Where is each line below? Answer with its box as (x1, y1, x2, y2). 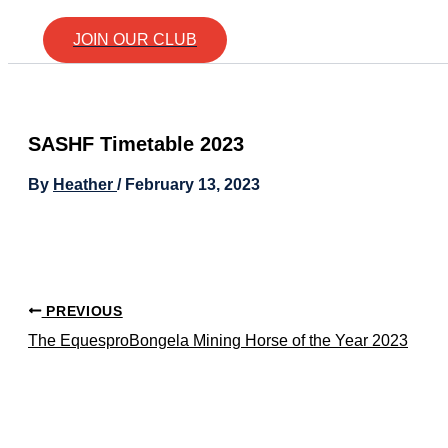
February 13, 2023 (125, 176, 260, 194)
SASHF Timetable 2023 (28, 133, 244, 156)
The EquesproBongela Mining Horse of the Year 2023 (28, 331, 408, 349)
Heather (53, 176, 117, 194)
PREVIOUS (41, 303, 123, 319)
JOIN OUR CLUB (73, 31, 197, 49)
